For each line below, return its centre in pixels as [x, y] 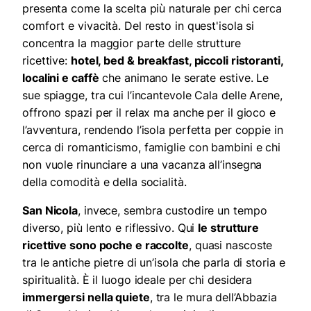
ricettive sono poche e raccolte [106, 245]
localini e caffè [61, 78]
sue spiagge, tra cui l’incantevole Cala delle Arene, [152, 95]
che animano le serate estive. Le [184, 78]
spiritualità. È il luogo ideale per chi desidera [137, 280]
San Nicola [50, 211]
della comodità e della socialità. [104, 182]
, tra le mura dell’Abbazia [213, 297]
